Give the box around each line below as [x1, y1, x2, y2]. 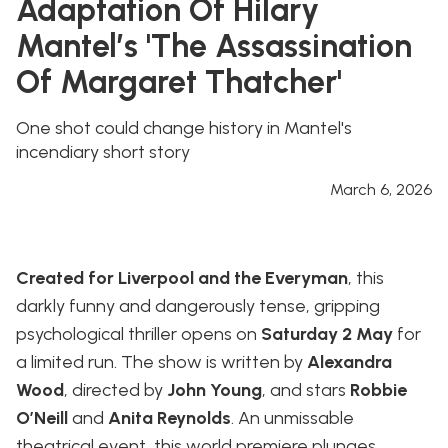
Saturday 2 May [261, 323, 393, 346]
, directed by [64, 379, 167, 402]
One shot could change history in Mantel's [16, 117, 352, 140]
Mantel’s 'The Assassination [16, 27, 412, 66]
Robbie [350, 379, 407, 402]
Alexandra [307, 351, 392, 374]
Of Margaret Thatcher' [16, 63, 342, 102]
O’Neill [16, 407, 68, 430]
